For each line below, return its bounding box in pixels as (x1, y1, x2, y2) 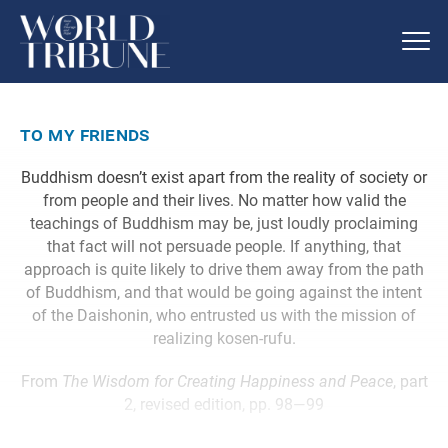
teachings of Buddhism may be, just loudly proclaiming (30, 213, 418, 233)
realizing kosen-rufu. (152, 328, 296, 348)
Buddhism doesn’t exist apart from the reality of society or (21, 167, 427, 187)
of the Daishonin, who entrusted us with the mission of (32, 305, 416, 325)
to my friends (20, 121, 151, 146)
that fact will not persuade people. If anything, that (47, 236, 401, 256)
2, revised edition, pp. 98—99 (124, 394, 324, 414)
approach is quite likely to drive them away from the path (24, 259, 424, 279)
